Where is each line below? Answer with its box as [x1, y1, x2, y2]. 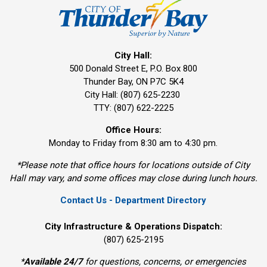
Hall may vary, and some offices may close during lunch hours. [9, 172, 257, 184]
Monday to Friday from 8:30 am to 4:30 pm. [49, 137, 218, 148]
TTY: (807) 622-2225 [93, 102, 173, 113]
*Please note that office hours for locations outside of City [17, 159, 250, 170]
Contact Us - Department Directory [60, 194, 207, 206]
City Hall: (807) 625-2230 [84, 89, 182, 100]
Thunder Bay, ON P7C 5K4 [83, 76, 184, 87]
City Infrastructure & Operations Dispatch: [44, 221, 222, 232]
